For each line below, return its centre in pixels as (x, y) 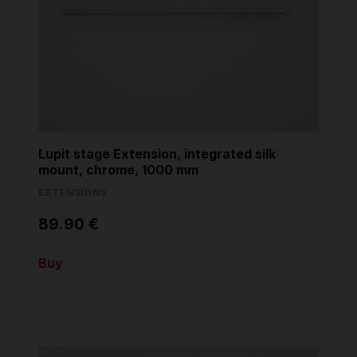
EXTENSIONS (73, 192)
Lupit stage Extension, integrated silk (157, 153)
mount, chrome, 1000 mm (118, 169)
